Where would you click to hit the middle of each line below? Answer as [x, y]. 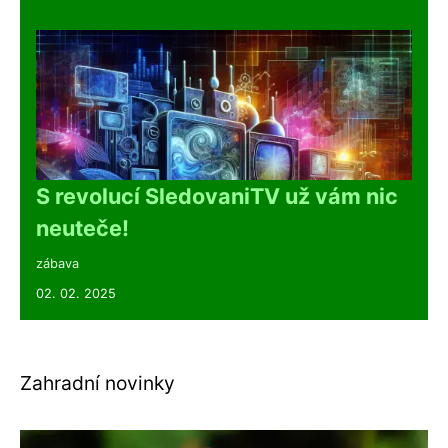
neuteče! [82, 227]
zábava [57, 263]
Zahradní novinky [97, 382]
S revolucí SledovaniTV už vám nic [217, 195]
